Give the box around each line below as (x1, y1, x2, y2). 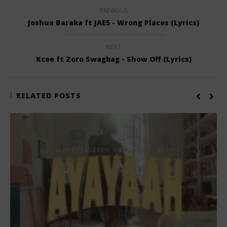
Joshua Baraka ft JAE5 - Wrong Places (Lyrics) (28, 17, 199, 27)
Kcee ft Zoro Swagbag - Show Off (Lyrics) (35, 54, 192, 64)
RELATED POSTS (16, 90, 81, 100)
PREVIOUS (99, 6, 128, 15)
